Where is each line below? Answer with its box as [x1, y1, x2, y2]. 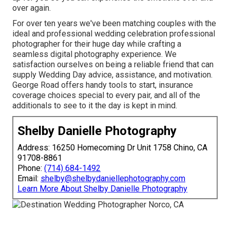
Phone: [17, 163, 44, 173]
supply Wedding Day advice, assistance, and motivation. [12, 69, 213, 80]
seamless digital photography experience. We [12, 49, 177, 59]
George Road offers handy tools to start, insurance [12, 80, 193, 90]
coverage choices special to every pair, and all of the [12, 90, 200, 100]
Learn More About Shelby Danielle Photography [17, 183, 187, 194]
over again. [12, 3, 51, 13]
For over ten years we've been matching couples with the [12, 18, 216, 28]
